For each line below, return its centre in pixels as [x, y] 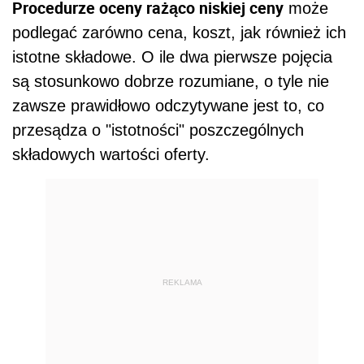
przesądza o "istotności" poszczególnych [158, 130]
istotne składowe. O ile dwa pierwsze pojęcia [172, 57]
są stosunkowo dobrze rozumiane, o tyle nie [171, 82]
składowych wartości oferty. [111, 155]
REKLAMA [182, 282]
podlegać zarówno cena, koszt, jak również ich [179, 33]
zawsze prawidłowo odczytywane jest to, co [168, 106]
